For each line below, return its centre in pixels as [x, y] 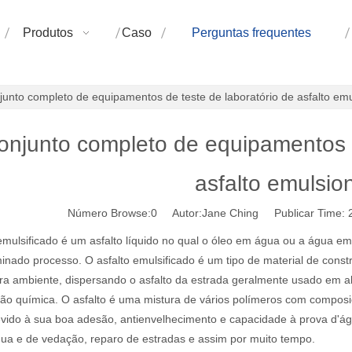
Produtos [48, 33]
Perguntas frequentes [251, 33]
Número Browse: [109, 213]
